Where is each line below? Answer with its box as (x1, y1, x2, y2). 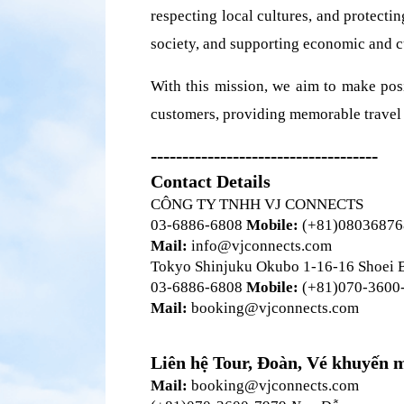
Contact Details (151, 171, 271, 191)
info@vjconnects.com (188, 237, 332, 254)
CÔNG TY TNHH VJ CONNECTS (151, 196, 367, 213)
